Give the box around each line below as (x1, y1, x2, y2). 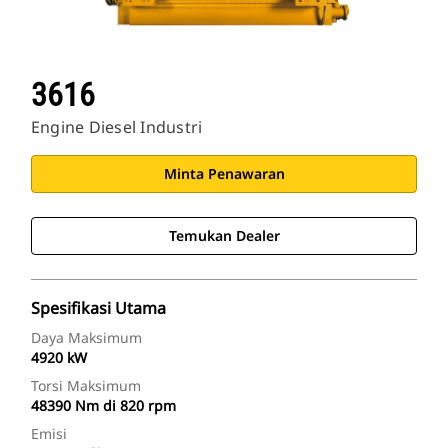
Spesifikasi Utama (31, 297, 166, 320)
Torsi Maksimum (31, 376, 141, 396)
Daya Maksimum (31, 328, 142, 348)
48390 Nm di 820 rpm (31, 396, 176, 416)
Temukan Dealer (168, 226, 280, 246)
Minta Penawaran (163, 164, 285, 184)
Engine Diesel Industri (31, 116, 203, 139)
